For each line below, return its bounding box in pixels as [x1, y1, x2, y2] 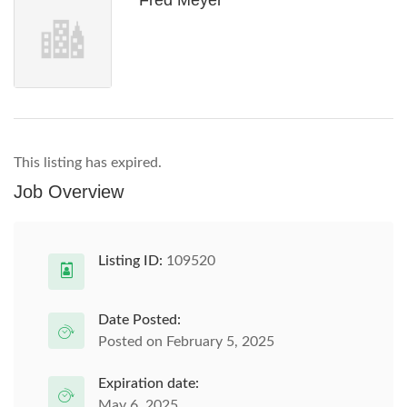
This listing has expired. [14, 155, 162, 170]
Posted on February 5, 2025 [98, 334, 274, 349]
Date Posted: [98, 313, 181, 327]
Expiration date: [98, 376, 199, 391]
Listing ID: [98, 253, 163, 268]
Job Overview [14, 182, 124, 202]
